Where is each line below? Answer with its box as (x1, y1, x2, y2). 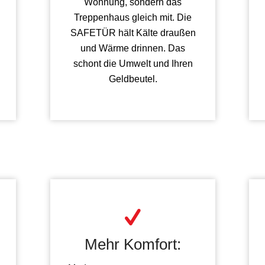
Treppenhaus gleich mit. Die (74, 12, 192, 22)
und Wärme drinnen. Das (80, 43, 186, 53)
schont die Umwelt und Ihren (73, 58, 193, 69)
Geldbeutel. (108, 73, 157, 84)
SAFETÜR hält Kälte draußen (70, 27, 196, 38)
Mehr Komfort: (85, 235, 182, 254)
